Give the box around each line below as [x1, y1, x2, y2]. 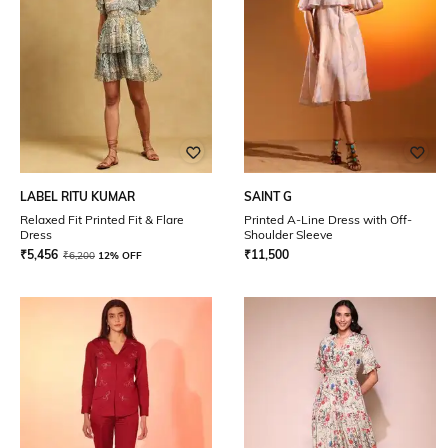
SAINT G [244, 189, 292, 204]
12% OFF [98, 249, 142, 262]
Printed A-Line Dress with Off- [244, 212, 412, 227]
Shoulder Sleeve [244, 227, 333, 242]
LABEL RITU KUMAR [20, 189, 135, 204]
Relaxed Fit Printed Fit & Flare [20, 212, 184, 227]
